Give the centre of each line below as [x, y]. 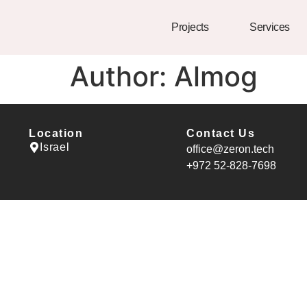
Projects [190, 27]
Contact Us [221, 133]
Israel [55, 147]
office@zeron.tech [231, 149]
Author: [122, 76]
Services [270, 27]
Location [56, 133]
